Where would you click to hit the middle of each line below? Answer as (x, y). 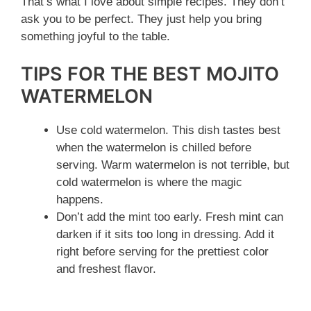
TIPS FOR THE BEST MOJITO (150, 74)
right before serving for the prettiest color (162, 251)
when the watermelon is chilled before (154, 147)
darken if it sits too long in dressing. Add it (165, 234)
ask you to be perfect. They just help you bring (141, 19)
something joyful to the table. (95, 37)
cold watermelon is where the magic (149, 182)
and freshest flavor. (106, 269)
